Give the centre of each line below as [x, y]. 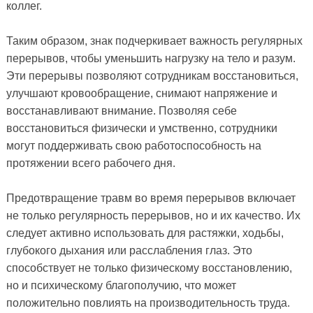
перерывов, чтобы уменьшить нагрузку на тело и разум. [151, 59]
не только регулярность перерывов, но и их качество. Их [153, 216]
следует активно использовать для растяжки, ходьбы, [145, 233]
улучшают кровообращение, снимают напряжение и [141, 94]
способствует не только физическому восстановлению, [149, 268]
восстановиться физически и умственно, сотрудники [141, 129]
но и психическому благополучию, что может [121, 286]
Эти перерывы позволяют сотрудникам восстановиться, [152, 76]
